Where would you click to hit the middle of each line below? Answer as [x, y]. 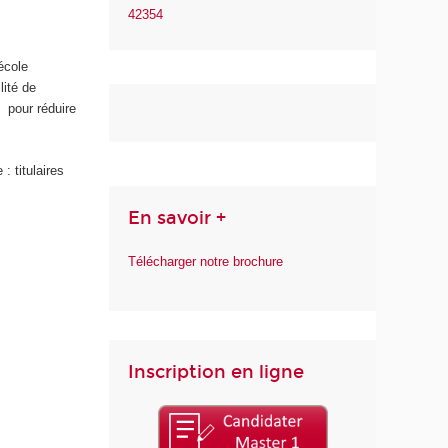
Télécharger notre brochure [206, 262]
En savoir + [177, 217]
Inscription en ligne [216, 371]
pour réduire [40, 109]
